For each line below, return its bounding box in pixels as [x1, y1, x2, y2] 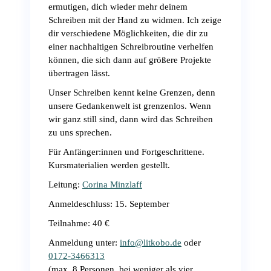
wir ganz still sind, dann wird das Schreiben [48, 114, 213, 124]
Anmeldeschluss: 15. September [48, 199, 169, 209]
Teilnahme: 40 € [48, 218, 109, 228]
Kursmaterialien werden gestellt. [48, 160, 170, 170]
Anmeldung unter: [48, 238, 120, 247]
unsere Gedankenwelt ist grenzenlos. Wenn [48, 101, 211, 111]
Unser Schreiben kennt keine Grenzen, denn [48, 88, 215, 97]
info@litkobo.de [120, 238, 181, 247]
